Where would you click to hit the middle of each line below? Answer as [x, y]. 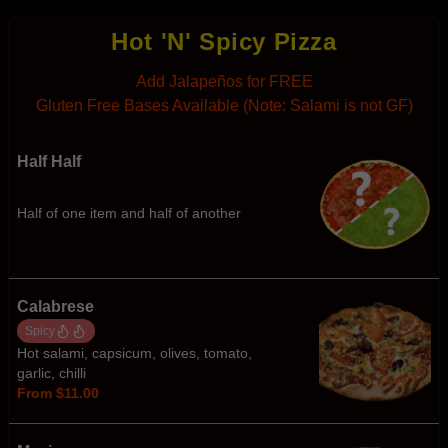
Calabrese [55, 306]
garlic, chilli [51, 373]
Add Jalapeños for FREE [224, 81]
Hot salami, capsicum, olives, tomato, [134, 353]
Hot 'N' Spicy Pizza [224, 41]
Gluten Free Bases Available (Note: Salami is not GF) [224, 105]
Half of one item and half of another [129, 213]
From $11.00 [58, 393]
